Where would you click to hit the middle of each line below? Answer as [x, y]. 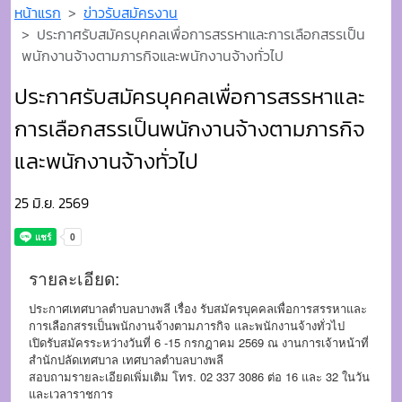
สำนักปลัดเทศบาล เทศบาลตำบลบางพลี [128, 359]
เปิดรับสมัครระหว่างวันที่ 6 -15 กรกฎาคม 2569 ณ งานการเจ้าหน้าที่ [199, 342]
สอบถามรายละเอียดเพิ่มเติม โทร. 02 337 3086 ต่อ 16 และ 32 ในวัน [199, 376]
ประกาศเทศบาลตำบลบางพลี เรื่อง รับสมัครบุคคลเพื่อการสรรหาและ [198, 308]
